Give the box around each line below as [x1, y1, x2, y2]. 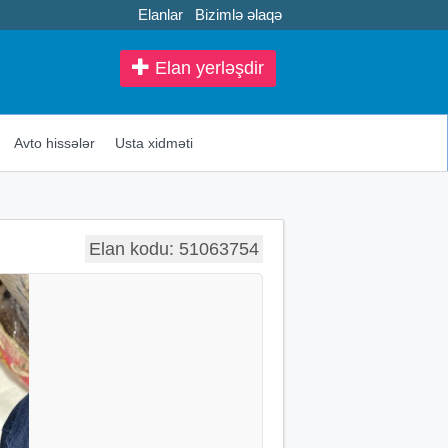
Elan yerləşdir [150, 58, 264, 78]
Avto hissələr [13, 134, 95, 151]
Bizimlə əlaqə [195, 6, 282, 23]
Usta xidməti [114, 134, 193, 151]
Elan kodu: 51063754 [89, 238, 259, 259]
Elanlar [138, 6, 183, 23]
